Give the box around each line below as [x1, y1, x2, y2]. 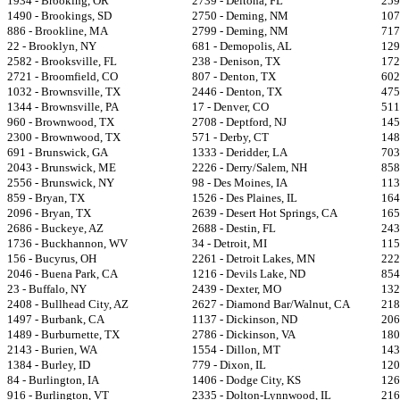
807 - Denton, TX [192, 70, 276, 83]
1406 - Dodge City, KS [192, 373, 301, 387]
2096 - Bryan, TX [7, 206, 91, 220]
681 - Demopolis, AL [192, 39, 292, 53]
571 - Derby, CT [192, 130, 269, 144]
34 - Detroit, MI [192, 237, 267, 250]
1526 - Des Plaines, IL [192, 191, 297, 204]
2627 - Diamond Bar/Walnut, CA [192, 297, 350, 311]
